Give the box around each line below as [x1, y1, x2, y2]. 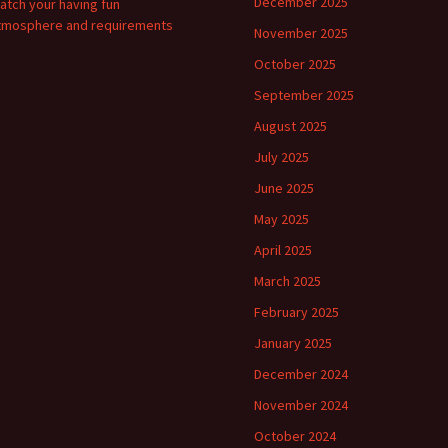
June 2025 [254, 179, 314, 197]
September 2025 [254, 86, 354, 104]
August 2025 [254, 117, 327, 135]
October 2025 [254, 55, 336, 73]
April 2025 [254, 241, 312, 259]
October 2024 [254, 427, 336, 445]
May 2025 [254, 210, 309, 228]
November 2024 [254, 396, 348, 414]
